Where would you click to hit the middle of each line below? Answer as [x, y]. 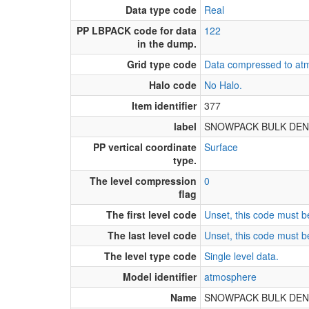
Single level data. [241, 256]
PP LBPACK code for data [137, 30]
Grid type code [162, 64]
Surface [221, 147]
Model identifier [160, 276]
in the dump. [167, 43]
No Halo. [223, 84]
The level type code [150, 256]
